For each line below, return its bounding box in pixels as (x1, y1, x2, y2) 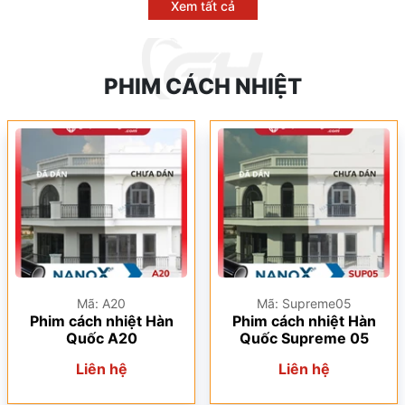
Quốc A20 (65, 329, 137, 347)
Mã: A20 (77, 296, 126, 311)
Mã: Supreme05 (256, 296, 352, 311)
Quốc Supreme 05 (239, 329, 369, 347)
